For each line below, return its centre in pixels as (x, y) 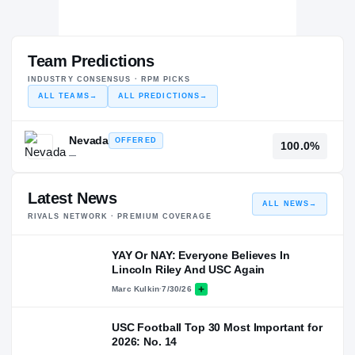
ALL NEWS (286, 203)
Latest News (73, 198)
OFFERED (136, 140)
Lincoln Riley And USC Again (189, 269)
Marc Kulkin (136, 289)
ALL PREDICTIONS (159, 95)
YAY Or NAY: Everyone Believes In (201, 255)
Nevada (89, 140)
